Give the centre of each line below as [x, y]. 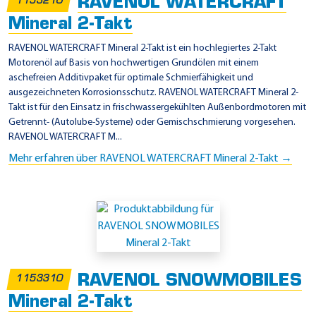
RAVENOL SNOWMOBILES [190, 282]
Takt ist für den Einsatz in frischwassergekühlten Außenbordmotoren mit [157, 108]
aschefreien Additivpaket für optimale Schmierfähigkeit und [131, 78]
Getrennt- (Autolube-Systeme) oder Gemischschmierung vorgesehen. [152, 123]
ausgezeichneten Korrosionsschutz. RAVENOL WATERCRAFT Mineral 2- [153, 93]
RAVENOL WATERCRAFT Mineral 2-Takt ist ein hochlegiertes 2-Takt [142, 49]
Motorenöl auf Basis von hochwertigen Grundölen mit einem [134, 63]
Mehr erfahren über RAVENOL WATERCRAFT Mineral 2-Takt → [150, 159]
